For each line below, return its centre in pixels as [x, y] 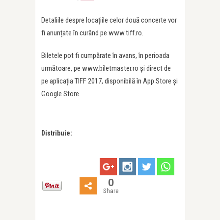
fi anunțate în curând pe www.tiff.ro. [92, 33]
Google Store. [61, 94]
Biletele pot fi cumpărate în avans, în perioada [105, 56]
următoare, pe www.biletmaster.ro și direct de [106, 69]
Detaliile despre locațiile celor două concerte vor [109, 20]
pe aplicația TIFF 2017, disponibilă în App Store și [110, 81]
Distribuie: [57, 133]
